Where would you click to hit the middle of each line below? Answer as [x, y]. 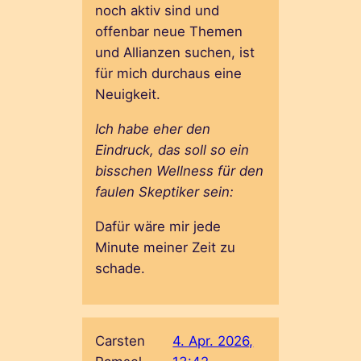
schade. [120, 268]
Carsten [120, 341]
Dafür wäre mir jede [158, 226]
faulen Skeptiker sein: [165, 191]
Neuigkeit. [128, 94]
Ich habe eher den [153, 129]
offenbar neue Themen [169, 31]
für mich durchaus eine [169, 73]
